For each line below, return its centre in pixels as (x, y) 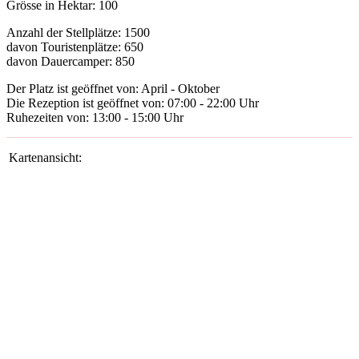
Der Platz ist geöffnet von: (74, 89)
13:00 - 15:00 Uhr (138, 118)
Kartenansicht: (45, 158)
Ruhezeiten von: (49, 118)
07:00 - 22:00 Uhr (213, 103)
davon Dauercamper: (61, 62)
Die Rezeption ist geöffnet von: (87, 103)
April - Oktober (180, 89)
